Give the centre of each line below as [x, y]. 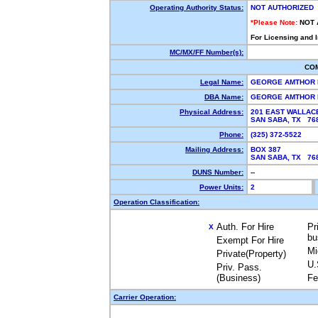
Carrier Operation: [145, 297]
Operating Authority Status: [197, 7]
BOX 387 [266, 149]
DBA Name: [224, 97]
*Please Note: [274, 22]
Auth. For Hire [245, 227]
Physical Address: [212, 112]
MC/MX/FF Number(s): [207, 52]
